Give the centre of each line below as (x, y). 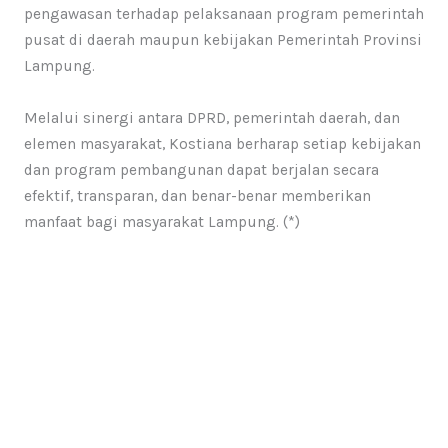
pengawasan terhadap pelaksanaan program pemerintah (223, 14)
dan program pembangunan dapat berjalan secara (201, 170)
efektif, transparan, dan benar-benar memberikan (197, 196)
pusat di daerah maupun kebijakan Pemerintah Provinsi (222, 40)
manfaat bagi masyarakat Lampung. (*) (161, 222)
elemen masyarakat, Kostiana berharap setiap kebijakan (222, 144)
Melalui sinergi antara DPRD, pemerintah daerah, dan (211, 118)
